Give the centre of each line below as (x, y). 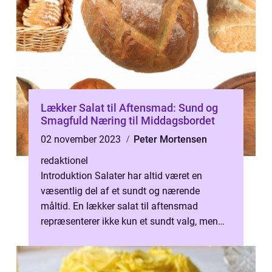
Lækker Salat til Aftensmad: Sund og (129, 108)
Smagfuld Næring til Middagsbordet (128, 121)
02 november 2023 (82, 139)
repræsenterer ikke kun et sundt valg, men (129, 221)
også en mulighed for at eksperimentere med (136, 236)
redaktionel (64, 161)
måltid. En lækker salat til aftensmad (119, 206)
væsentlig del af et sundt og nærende (120, 191)
